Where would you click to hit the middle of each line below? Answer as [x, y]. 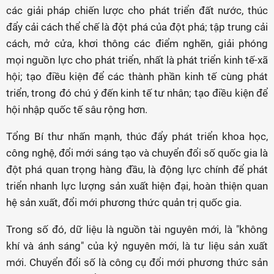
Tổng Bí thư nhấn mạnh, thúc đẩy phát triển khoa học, [137, 137]
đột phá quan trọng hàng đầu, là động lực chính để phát [137, 170]
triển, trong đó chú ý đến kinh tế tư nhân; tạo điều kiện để [137, 93]
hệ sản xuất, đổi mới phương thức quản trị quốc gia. [124, 203]
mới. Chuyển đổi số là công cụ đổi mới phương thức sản [137, 263]
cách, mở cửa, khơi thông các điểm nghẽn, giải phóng [137, 44]
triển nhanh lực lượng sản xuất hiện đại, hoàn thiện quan [137, 186]
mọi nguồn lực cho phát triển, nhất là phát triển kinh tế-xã [137, 60]
